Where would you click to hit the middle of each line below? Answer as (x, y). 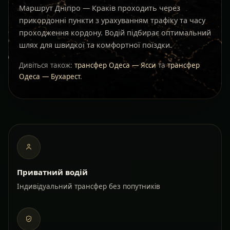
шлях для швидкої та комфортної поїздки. (95, 45)
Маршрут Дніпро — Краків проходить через (100, 8)
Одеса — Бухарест (50, 77)
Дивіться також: (46, 65)
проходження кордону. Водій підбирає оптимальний (115, 33)
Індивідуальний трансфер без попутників (89, 186)
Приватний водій (52, 172)
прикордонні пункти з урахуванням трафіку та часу (112, 21)
